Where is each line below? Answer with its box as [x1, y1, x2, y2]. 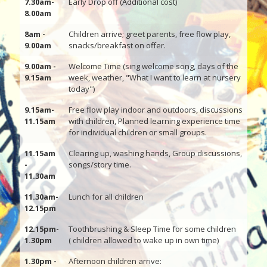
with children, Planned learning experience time [69, 116, 240, 126]
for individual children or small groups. [69, 127, 207, 138]
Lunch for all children [69, 191, 144, 202]
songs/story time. [69, 159, 131, 170]
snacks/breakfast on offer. [69, 40, 166, 51]
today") [69, 83, 95, 94]
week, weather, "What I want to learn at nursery [69, 72, 241, 83]
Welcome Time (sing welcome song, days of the [69, 61, 238, 72]
